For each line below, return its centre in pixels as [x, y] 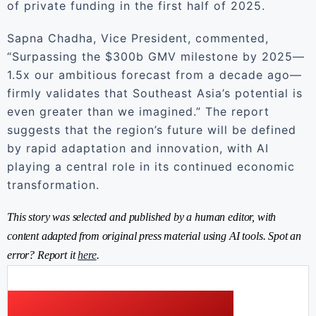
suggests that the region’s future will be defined [152, 130]
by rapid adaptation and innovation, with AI [138, 148]
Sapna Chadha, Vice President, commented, [138, 38]
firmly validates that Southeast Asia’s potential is [155, 93]
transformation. [53, 185]
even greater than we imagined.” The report [138, 111]
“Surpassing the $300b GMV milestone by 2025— [156, 56]
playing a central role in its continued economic [151, 166]
